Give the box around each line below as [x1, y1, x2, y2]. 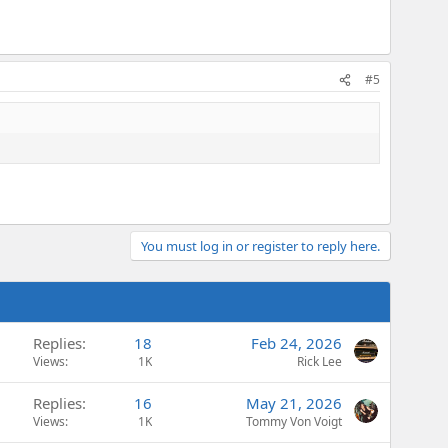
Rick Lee [297, 352, 342, 370]
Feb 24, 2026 [251, 332, 342, 353]
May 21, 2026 [246, 392, 342, 413]
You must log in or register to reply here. [141, 236, 380, 255]
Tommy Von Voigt [246, 412, 342, 430]
